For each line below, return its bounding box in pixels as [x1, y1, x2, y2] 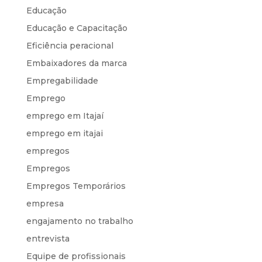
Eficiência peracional [26, 40, 113, 51]
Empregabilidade [26, 75, 98, 86]
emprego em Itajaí [26, 110, 104, 121]
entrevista [26, 233, 70, 244]
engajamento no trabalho [26, 215, 133, 226]
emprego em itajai [26, 127, 103, 139]
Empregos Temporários [26, 180, 126, 191]
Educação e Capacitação [26, 22, 127, 33]
